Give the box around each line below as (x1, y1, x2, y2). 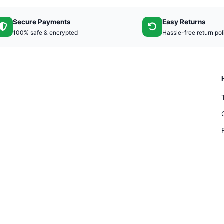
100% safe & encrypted (12, 28, 78, 36)
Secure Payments (12, 17, 71, 26)
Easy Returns (162, 17, 206, 26)
